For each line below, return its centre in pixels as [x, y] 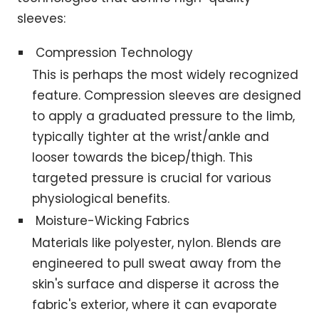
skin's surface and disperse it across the [156, 284]
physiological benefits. [101, 199]
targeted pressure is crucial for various [152, 178]
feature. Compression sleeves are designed [167, 96]
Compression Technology [115, 53]
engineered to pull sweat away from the [157, 264]
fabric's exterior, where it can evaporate [155, 305]
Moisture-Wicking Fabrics [113, 221]
